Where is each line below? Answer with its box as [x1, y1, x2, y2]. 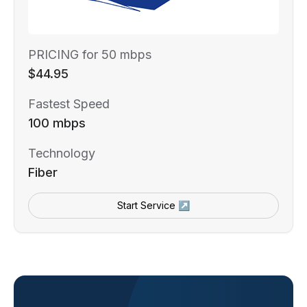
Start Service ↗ [117, 199, 190, 211]
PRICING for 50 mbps [28, 47, 151, 62]
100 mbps [28, 115, 86, 130]
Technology [28, 145, 95, 160]
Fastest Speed [28, 96, 110, 111]
